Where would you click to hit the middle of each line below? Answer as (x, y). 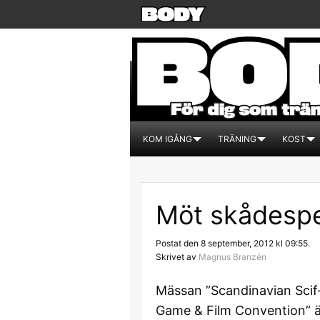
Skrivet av (177, 257)
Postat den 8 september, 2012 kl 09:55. (233, 243)
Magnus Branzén (232, 257)
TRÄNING (237, 139)
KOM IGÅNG (167, 139)
